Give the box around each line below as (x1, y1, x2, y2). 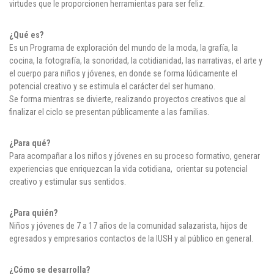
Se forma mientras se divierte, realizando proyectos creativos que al (9, 94, 246, 105)
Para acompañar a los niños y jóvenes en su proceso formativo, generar (9, 151, 260, 161)
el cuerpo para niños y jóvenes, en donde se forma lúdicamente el (9, 68, 237, 79)
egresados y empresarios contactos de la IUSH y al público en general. (9, 234, 253, 244)
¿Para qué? (9, 138, 50, 149)
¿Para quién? (9, 208, 57, 218)
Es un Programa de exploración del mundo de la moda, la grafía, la (9, 43, 238, 53)
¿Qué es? (9, 30, 43, 40)
